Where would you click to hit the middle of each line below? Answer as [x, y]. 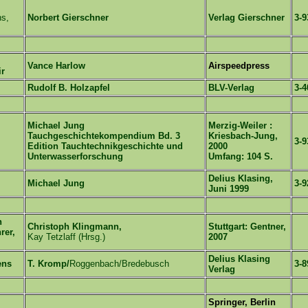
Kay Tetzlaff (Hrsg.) [66, 237]
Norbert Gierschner [68, 18]
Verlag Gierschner [246, 18]
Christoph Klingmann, [75, 227]
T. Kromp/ [48, 264]
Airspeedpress [239, 66]
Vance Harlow [56, 66]
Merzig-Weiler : [240, 125]
